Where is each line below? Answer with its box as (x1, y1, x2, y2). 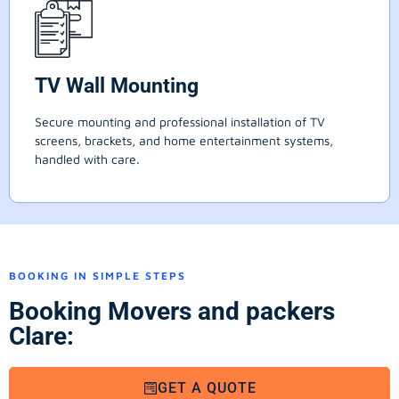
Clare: (9, 322, 74, 352)
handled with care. (35, 151, 140, 167)
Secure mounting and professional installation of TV (35, 114, 325, 130)
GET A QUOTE (157, 379, 256, 397)
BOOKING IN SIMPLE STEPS (9, 269, 186, 283)
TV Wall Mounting (35, 74, 199, 99)
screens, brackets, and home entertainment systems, (35, 133, 333, 149)
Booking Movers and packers (9, 297, 335, 327)
